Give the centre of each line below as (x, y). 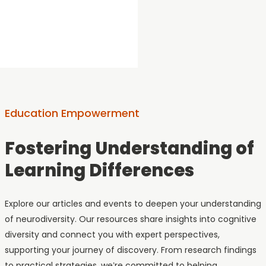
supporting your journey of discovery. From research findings (131, 250)
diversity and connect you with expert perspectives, (112, 234)
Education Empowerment (72, 113)
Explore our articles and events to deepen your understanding (133, 203)
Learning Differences (99, 170)
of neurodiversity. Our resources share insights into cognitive (131, 219)
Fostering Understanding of (129, 148)
